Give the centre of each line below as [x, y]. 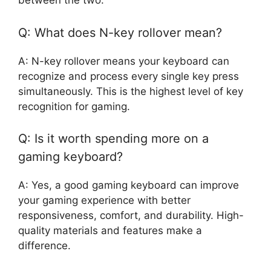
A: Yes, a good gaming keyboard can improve [129, 185]
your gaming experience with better [104, 201]
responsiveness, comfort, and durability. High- [131, 216]
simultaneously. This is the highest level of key [131, 91]
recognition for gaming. [74, 106]
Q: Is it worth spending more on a [113, 139]
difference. [44, 246]
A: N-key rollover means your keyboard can [124, 61]
